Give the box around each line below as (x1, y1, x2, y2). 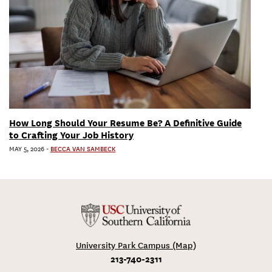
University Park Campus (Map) (76, 240, 196, 251)
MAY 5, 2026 (9, 144, 44, 154)
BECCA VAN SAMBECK (50, 144, 115, 154)
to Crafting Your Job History (9, 129, 134, 141)
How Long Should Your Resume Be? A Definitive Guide (9, 117, 242, 129)
